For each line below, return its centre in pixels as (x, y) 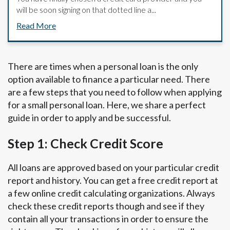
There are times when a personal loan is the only (103, 66)
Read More (36, 26)
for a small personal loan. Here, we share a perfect (107, 105)
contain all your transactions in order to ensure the (108, 219)
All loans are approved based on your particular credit (113, 168)
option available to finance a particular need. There (109, 79)
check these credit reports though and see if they (106, 206)
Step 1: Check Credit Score (85, 143)
